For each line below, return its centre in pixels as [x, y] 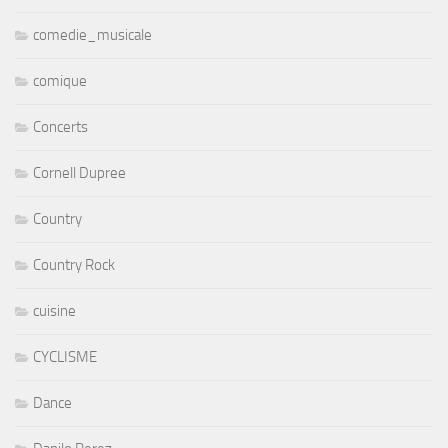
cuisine [54, 311]
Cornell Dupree [79, 173]
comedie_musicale [92, 35]
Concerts [60, 127]
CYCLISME [65, 357]
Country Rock [74, 265]
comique [60, 81]
